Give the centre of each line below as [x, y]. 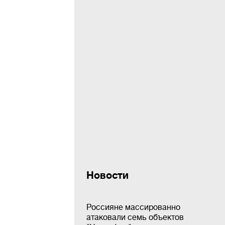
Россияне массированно [133, 207]
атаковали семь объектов [135, 217]
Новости [107, 175]
